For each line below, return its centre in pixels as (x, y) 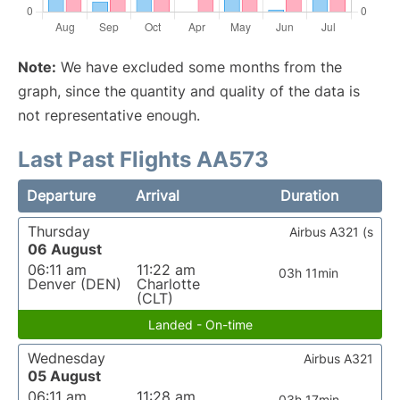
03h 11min (309, 273)
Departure (61, 196)
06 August (65, 249)
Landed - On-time (200, 325)
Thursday (59, 231)
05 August (64, 376)
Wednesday (67, 358)
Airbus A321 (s (331, 232)
